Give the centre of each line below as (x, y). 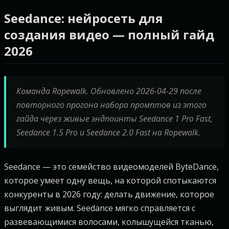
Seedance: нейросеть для (84, 18)
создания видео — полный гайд (109, 35)
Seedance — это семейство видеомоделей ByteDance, (111, 167)
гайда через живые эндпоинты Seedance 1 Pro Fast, (114, 119)
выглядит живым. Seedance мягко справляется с (100, 208)
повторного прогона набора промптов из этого (111, 105)
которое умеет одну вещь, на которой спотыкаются (110, 180)
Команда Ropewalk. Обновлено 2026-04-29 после (109, 91)
